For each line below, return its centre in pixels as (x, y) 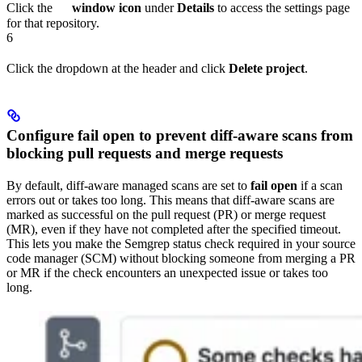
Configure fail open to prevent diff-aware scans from (180, 136)
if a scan (320, 186)
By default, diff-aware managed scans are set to (128, 186)
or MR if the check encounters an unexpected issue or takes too (167, 273)
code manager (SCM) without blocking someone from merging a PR (181, 259)
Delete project (267, 68)
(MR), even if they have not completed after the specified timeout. (174, 229)
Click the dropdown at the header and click (118, 68)
